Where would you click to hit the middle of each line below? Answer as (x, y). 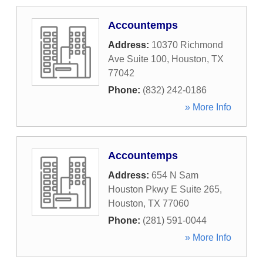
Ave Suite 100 (137, 59)
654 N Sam (175, 175)
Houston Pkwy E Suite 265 (164, 189)
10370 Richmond (187, 45)
